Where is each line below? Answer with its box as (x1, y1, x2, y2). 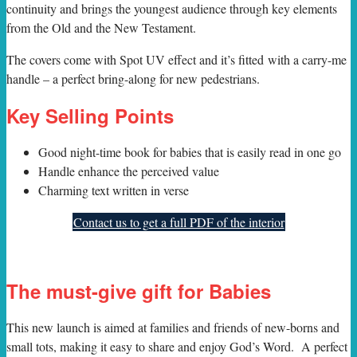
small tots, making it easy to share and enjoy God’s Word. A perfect (6, 337, 347, 355)
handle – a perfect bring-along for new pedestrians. (6, 69, 260, 87)
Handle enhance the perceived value (38, 162, 219, 179)
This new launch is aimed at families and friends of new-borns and (6, 318, 339, 335)
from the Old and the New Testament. (6, 18, 196, 36)
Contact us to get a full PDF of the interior (73, 213, 284, 230)
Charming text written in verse (38, 181, 189, 198)
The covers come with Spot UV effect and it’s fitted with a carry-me (6, 50, 347, 68)
